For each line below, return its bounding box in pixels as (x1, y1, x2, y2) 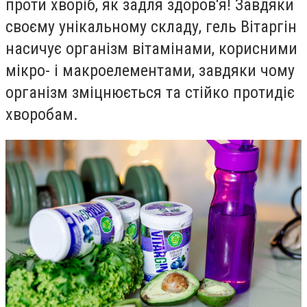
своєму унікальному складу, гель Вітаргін (5, 16, 297, 36)
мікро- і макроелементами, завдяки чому (5, 60, 295, 80)
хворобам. (5, 104, 78, 124)
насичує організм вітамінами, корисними (5, 38, 297, 58)
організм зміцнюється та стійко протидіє (5, 82, 295, 102)
